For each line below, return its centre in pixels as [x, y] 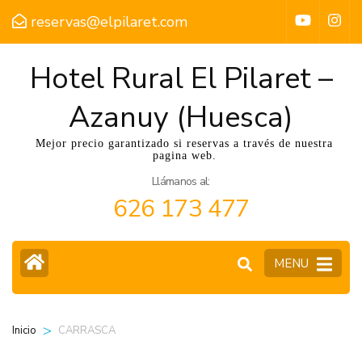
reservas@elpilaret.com [109, 22]
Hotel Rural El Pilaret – [181, 79]
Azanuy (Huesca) [181, 118]
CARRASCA [87, 330]
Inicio [24, 331]
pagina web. [184, 156]
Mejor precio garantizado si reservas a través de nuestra [184, 143]
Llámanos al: [181, 181]
